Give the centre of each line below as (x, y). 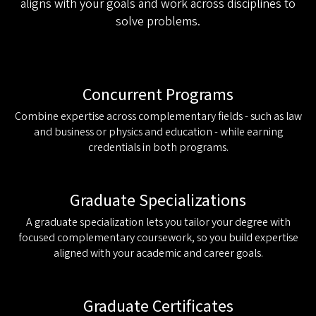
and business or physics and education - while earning (158, 132)
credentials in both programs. (158, 148)
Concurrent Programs (158, 95)
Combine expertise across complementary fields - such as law (158, 117)
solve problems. (158, 22)
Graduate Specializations (158, 201)
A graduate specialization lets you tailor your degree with (158, 223)
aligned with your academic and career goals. (158, 254)
